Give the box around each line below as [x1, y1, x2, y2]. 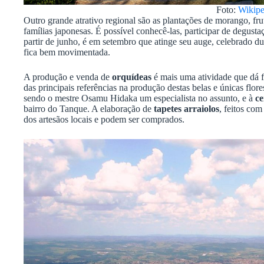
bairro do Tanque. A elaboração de [24, 103, 154, 114]
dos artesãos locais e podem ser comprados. [24, 114, 184, 124]
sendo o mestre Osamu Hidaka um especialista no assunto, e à [24, 93, 255, 103]
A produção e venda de [24, 71, 112, 82]
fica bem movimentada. [24, 47, 110, 57]
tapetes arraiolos [154, 103, 219, 114]
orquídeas [112, 71, 151, 82]
